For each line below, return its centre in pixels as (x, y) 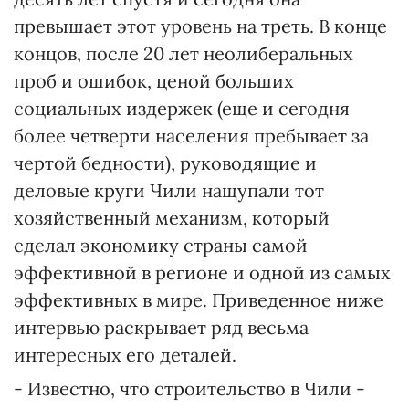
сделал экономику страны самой (161, 245)
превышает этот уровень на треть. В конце (200, 26)
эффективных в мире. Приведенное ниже (199, 300)
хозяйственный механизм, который (172, 218)
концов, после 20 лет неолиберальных (184, 53)
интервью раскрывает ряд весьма (161, 327)
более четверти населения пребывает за (191, 136)
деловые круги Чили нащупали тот (169, 190)
